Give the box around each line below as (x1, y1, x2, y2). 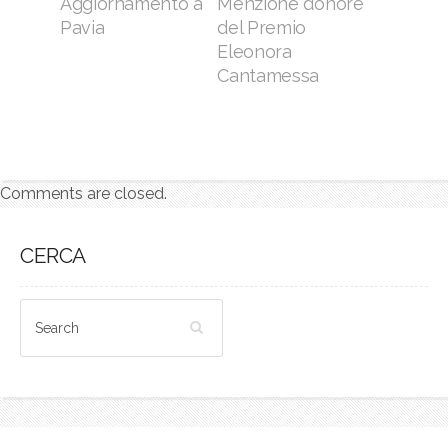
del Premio (217, 17, 306, 39)
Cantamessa (217, 65, 319, 87)
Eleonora (217, 41, 292, 63)
